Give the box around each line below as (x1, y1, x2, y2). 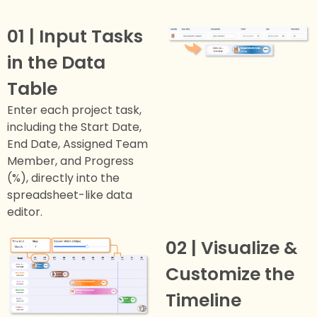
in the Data (7, 50, 105, 75)
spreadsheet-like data (7, 186, 132, 203)
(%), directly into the (7, 169, 120, 186)
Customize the (166, 261, 294, 287)
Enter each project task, (7, 101, 142, 118)
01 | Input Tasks (7, 23, 143, 49)
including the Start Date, (7, 118, 142, 135)
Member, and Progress (7, 152, 134, 169)
